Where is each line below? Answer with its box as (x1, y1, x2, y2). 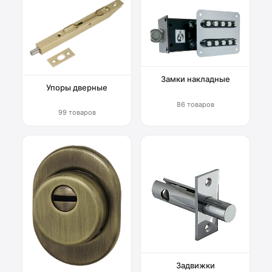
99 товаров (58, 108, 96, 117)
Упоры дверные (46, 83, 107, 93)
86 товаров (176, 100, 214, 109)
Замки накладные (160, 74, 230, 84)
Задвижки (175, 260, 215, 271)
